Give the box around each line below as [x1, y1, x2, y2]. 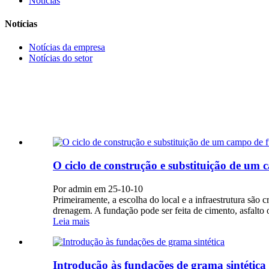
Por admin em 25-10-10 [53, 183, 143, 194]
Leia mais [53, 216, 89, 226]
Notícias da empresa [29, 42, 105, 53]
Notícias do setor [29, 53, 92, 64]
